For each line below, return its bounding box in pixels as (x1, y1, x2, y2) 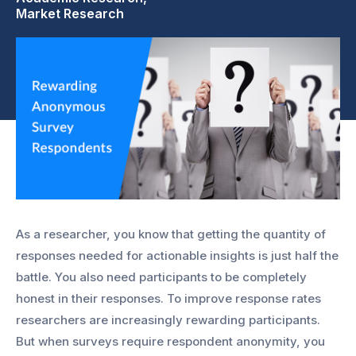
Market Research (16, 5, 124, 21)
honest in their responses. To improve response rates (16, 290, 321, 306)
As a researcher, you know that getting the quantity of (16, 226, 326, 242)
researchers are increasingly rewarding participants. (16, 311, 320, 327)
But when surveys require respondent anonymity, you (16, 333, 325, 349)
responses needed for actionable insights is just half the (16, 247, 339, 263)
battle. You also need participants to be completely (16, 269, 307, 284)
